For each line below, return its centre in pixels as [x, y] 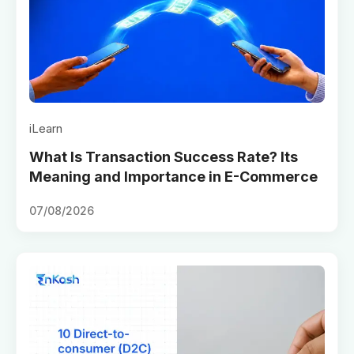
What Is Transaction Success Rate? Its [164, 156]
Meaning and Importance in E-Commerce [173, 176]
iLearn [46, 128]
